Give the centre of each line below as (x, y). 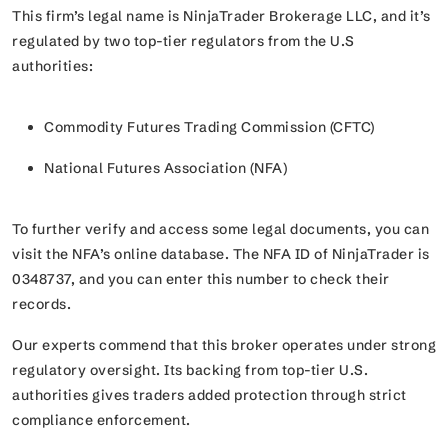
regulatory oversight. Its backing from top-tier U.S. (190, 370)
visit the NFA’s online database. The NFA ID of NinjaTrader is (221, 254)
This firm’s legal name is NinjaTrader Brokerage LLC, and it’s (221, 16)
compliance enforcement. (103, 420)
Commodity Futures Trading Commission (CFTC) (213, 127)
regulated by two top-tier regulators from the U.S (183, 41)
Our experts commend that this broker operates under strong (224, 345)
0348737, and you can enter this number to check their (201, 279)
